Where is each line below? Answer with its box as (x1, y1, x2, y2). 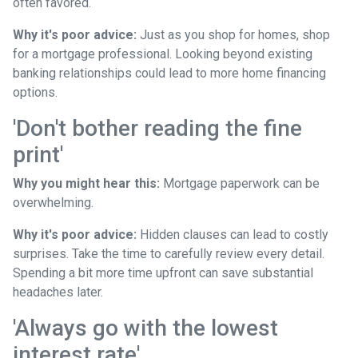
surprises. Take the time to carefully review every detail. (13, 245, 324, 261)
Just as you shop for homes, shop (137, 26, 330, 42)
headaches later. (13, 284, 103, 300)
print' (13, 141, 63, 168)
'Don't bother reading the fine (13, 114, 302, 141)
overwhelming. (13, 194, 93, 210)
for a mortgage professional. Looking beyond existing (13, 46, 312, 62)
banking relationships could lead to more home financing (13, 65, 326, 81)
